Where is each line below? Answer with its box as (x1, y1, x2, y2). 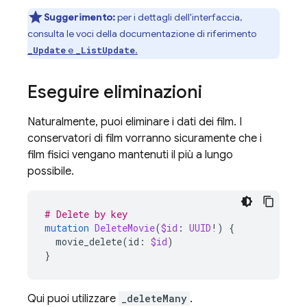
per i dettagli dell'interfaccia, (115, 11, 243, 23)
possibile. (27, 164, 74, 178)
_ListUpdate (75, 45, 135, 56)
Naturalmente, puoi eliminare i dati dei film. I (27, 115, 242, 129)
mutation (45, 221, 89, 234)
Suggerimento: (44, 11, 116, 23)
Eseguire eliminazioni (27, 81, 202, 103)
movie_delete (56, 235, 122, 248)
